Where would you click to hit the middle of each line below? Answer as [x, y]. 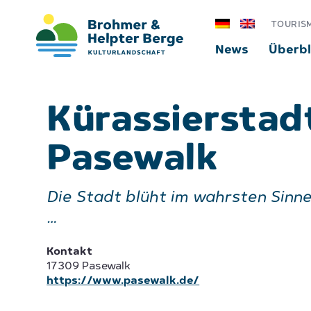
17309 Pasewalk [89, 267]
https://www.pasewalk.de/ [123, 281]
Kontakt [70, 252]
